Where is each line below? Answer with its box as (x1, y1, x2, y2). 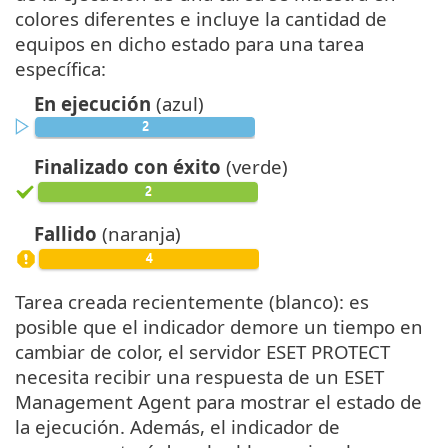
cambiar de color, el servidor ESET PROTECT (15, 338, 390, 364)
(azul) (151, 90, 204, 116)
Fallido (34, 220, 97, 246)
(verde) (221, 153, 288, 179)
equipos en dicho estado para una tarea (15, 30, 364, 56)
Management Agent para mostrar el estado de (15, 388, 422, 414)
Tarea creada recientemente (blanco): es (15, 288, 369, 314)
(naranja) (97, 220, 181, 246)
